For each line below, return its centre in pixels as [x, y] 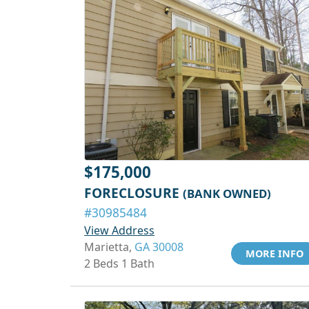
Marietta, [109, 247]
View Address [119, 230]
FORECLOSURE [133, 193]
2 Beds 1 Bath [119, 263]
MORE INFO [275, 253]
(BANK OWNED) [227, 193]
